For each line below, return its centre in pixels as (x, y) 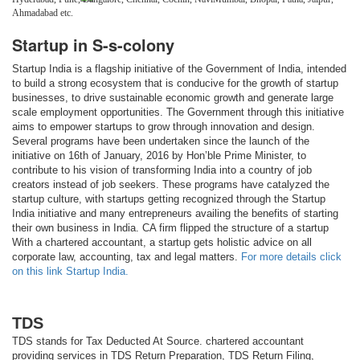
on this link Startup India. (70, 272)
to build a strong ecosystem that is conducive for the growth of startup (175, 84)
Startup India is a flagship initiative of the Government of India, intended (179, 69)
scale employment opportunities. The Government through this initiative (178, 112)
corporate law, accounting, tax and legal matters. (127, 257)
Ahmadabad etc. (43, 13)
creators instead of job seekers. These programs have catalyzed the (171, 185)
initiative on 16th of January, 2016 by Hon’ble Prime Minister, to (159, 156)
